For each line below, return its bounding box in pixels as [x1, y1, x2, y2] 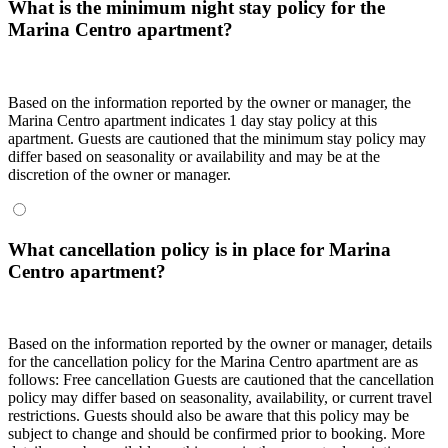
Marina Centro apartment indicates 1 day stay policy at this [8, 112, 377, 129]
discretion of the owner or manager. [8, 166, 231, 183]
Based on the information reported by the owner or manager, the [8, 94, 411, 111]
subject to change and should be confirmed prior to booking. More [8, 425, 425, 443]
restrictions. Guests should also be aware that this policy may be [8, 407, 409, 425]
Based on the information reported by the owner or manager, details [8, 335, 432, 353]
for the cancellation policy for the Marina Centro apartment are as [8, 353, 418, 371]
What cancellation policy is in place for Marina [8, 238, 391, 260]
